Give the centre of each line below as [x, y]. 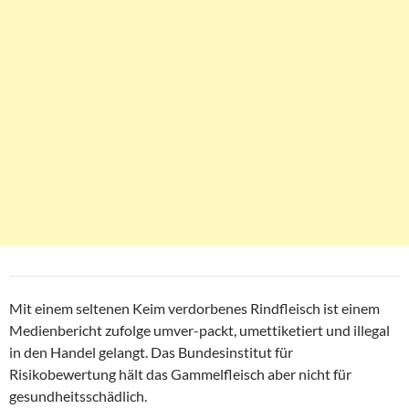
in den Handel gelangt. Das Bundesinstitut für [151, 352]
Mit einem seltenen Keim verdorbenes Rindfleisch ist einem [194, 309]
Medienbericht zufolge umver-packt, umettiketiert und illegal [199, 330]
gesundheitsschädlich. [78, 396]
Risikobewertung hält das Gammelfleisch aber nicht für [180, 374]
